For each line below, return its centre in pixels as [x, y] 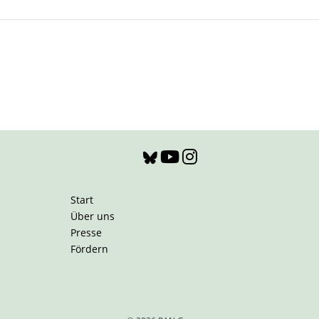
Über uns [93, 216]
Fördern [89, 249]
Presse [86, 232]
